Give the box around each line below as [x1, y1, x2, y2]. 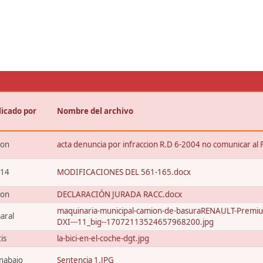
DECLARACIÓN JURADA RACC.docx [57, 189, 182, 200]
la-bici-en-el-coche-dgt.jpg [57, 233, 149, 244]
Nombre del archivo [57, 106, 133, 116]
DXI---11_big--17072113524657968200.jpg [57, 217, 214, 227]
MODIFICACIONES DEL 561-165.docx [57, 167, 191, 177]
